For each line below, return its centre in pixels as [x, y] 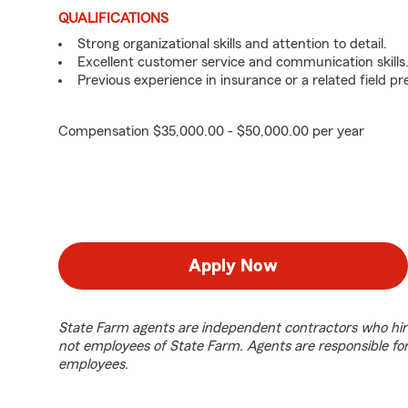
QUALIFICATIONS [113, 18]
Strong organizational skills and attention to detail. [232, 44]
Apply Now [233, 266]
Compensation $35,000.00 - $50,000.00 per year [211, 131]
